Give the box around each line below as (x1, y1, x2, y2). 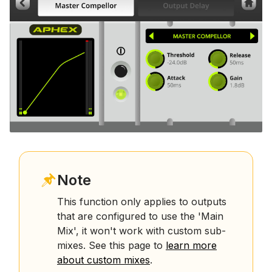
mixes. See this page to (57, 239, 166, 252)
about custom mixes (57, 254, 150, 267)
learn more (166, 239, 217, 252)
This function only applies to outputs (57, 195, 226, 208)
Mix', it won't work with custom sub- (57, 225, 226, 237)
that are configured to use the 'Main (57, 210, 223, 223)
